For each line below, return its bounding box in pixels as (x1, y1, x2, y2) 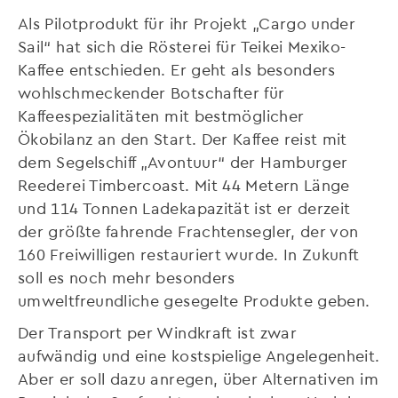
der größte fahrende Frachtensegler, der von (18, 221, 359, 241)
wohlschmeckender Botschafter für (18, 83, 285, 102)
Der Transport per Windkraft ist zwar (18, 322, 297, 342)
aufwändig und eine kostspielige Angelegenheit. (18, 346, 380, 365)
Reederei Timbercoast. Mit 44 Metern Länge (18, 175, 350, 195)
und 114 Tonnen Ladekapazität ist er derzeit (18, 198, 351, 218)
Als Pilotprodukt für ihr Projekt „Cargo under (18, 13, 356, 33)
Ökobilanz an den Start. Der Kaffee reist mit (18, 129, 347, 148)
